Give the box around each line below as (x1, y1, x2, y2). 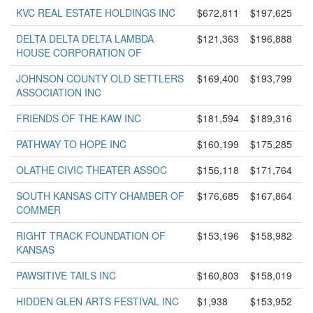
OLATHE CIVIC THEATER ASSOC (16, 163, 167, 177)
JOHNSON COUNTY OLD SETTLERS (16, 71, 184, 85)
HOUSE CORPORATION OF (16, 45, 142, 59)
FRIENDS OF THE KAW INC (16, 111, 141, 125)
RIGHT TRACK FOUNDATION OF (16, 228, 166, 242)
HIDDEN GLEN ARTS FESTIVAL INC (16, 294, 179, 308)
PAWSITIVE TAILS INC (16, 268, 116, 282)
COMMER (16, 203, 61, 217)
